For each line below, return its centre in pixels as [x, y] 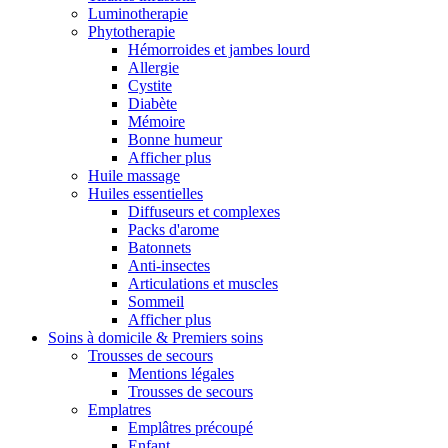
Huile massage [134, 175]
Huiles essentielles [145, 193]
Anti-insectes [169, 265]
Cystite [150, 85]
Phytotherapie [131, 31]
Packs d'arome [173, 229]
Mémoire [156, 121]
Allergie [153, 67]
